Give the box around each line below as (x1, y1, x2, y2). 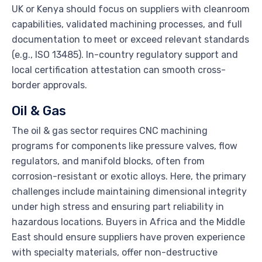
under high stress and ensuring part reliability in (12, 201, 224, 212)
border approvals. (12, 79, 87, 91)
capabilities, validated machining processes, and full (12, 18, 242, 30)
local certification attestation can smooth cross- (12, 64, 226, 75)
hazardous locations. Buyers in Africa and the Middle (12, 216, 245, 227)
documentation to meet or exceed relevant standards (12, 33, 249, 45)
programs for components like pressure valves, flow (12, 140, 237, 151)
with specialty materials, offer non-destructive (12, 246, 218, 258)
